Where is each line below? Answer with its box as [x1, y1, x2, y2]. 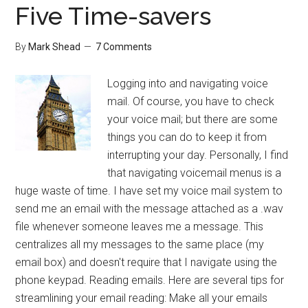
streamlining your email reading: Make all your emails [15, 291, 268, 305]
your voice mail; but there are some [107, 113, 278, 126]
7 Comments [96, 41, 153, 52]
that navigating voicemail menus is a [107, 166, 282, 179]
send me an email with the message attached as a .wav [15, 202, 284, 215]
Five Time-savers [15, 1, 212, 30]
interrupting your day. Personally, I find [107, 148, 289, 162]
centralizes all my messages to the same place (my [15, 238, 265, 251]
